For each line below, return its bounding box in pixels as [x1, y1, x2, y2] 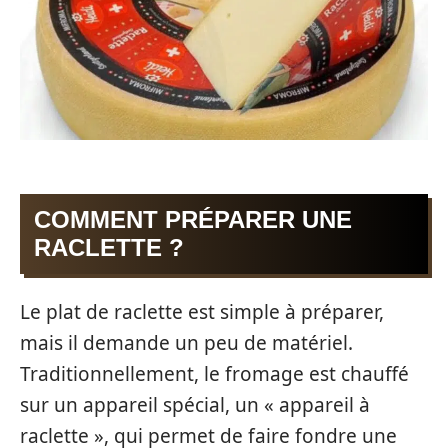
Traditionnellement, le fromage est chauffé [20, 360, 409, 387]
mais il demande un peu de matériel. [20, 329, 353, 356]
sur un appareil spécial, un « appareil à [20, 391, 370, 418]
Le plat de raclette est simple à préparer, [20, 298, 384, 325]
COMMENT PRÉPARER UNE [34, 206, 352, 234]
